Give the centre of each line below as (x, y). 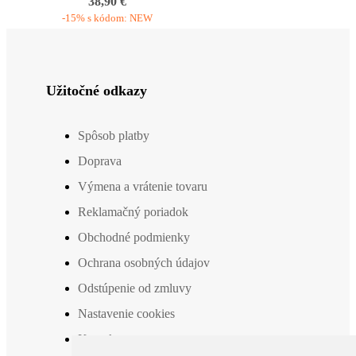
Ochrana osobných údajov (144, 263)
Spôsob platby (114, 136)
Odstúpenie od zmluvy (135, 288)
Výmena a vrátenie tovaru (143, 187)
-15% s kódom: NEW (107, 18)
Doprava (100, 161)
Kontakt (98, 339)
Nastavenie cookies (126, 314)
